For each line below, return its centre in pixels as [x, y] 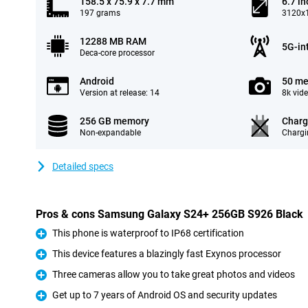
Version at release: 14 [120, 93]
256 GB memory [114, 121]
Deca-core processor [117, 53]
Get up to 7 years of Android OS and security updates [165, 295]
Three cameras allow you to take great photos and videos [174, 274]
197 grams [100, 13]
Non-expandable [110, 133]
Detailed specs [83, 166]
